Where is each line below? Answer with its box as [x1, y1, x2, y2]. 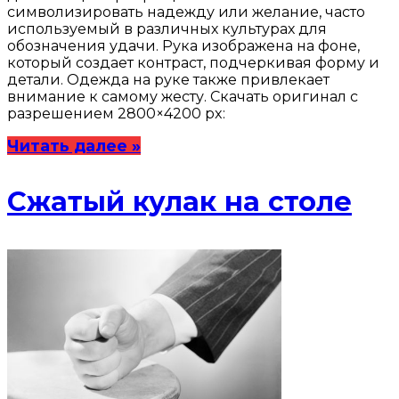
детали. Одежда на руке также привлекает [7, 70, 330, 88]
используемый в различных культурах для [7, 20, 327, 37]
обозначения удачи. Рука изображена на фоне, [7, 37, 360, 54]
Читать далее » [7, 135, 141, 155]
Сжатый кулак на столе [7, 184, 352, 218]
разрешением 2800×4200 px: [7, 104, 225, 122]
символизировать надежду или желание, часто [7, 3, 365, 20]
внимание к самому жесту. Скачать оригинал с [7, 87, 358, 105]
